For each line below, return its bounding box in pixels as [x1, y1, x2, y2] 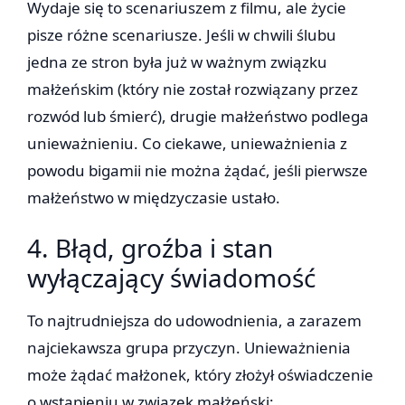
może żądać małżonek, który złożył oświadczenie [27, 364, 373, 386]
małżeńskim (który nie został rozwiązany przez [27, 79, 358, 100]
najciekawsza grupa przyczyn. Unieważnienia [27, 337, 351, 359]
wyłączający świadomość [27, 260, 316, 296]
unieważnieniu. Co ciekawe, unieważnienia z [27, 133, 347, 155]
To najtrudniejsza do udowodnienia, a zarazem [27, 310, 362, 332]
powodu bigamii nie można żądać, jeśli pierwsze [27, 160, 368, 182]
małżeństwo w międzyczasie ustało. [27, 187, 280, 209]
